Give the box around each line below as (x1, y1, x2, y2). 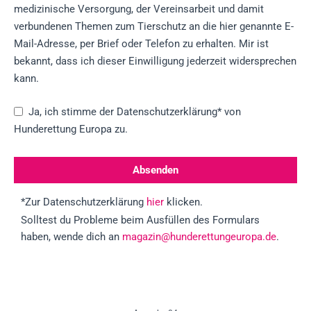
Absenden (133, 164, 178, 176)
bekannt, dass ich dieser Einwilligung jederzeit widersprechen (14, 54, 296, 67)
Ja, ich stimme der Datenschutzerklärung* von (28, 105, 241, 118)
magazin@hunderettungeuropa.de (122, 230, 276, 243)
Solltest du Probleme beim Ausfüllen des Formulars (21, 214, 260, 226)
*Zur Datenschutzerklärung (21, 196, 146, 208)
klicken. (164, 196, 203, 208)
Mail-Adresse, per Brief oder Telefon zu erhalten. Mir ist (14, 37, 269, 50)
